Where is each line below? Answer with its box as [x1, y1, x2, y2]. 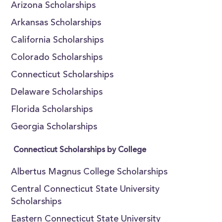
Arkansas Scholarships [11, 19, 102, 28]
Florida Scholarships [11, 106, 93, 114]
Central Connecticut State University [11, 185, 160, 194]
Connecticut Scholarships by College [13, 146, 147, 154]
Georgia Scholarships [11, 123, 98, 132]
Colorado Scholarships [11, 54, 103, 62]
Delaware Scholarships [11, 88, 103, 97]
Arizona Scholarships [11, 1, 96, 10]
